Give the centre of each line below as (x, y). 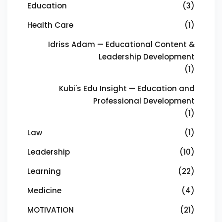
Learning (44, 171)
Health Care (50, 25)
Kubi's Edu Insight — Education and (127, 88)
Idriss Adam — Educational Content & (121, 44)
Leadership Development (147, 57)
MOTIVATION (51, 210)
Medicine (44, 191)
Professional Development (144, 101)
